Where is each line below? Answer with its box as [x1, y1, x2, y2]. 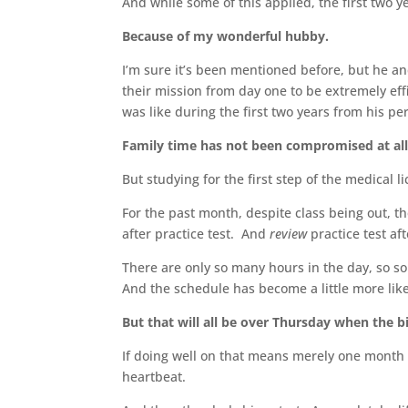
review [270, 224, 308, 242]
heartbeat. [122, 367, 187, 385]
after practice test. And [122, 224, 270, 242]
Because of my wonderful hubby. [122, 26, 330, 45]
